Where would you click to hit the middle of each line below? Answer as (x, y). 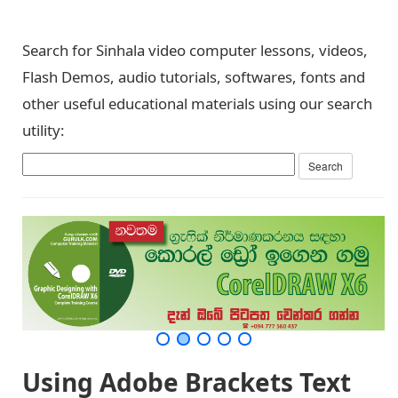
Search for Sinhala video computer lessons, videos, (195, 50)
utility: (44, 130)
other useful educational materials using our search (197, 103)
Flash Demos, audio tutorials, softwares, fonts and (194, 77)
